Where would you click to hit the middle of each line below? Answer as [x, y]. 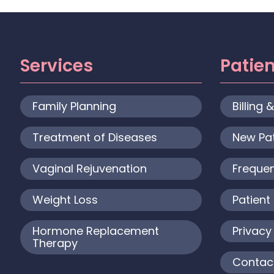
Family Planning [74, 106]
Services [57, 66]
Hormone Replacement [96, 231]
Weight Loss [65, 200]
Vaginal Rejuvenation [90, 169]
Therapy [55, 243]
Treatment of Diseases [95, 138]
